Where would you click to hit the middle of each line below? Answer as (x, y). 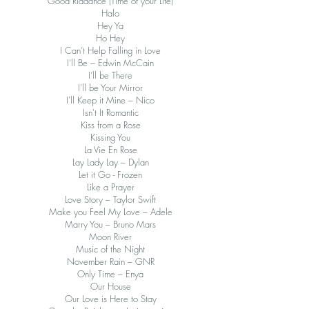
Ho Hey (110, 38)
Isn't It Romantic (110, 112)
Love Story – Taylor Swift (110, 199)
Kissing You (110, 137)
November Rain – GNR (110, 261)
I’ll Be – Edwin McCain (110, 63)
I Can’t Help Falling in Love (110, 50)
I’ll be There (110, 75)
